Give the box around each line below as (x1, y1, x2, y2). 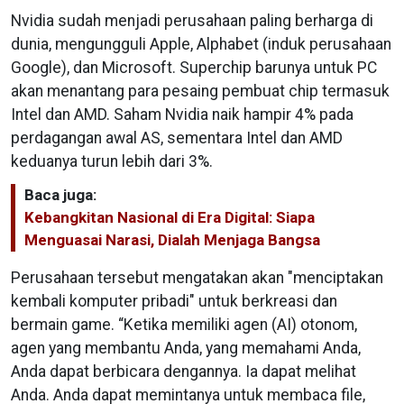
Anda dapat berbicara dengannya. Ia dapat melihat (11, 362, 356, 381)
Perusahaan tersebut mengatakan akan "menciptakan (11, 268, 383, 287)
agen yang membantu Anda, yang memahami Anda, (11, 338, 361, 357)
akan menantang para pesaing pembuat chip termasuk (11, 81, 390, 100)
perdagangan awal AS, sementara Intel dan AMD (11, 128, 343, 147)
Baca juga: (24, 185, 96, 204)
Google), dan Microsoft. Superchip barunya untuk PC (11, 58, 377, 77)
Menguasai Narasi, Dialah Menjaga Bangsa (24, 230, 320, 249)
